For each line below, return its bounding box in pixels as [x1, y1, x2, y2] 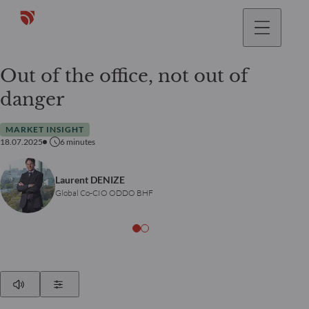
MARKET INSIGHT [6, 124, 84, 135]
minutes [66, 136, 95, 147]
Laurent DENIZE [55, 173, 125, 186]
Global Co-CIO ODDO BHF [55, 187, 153, 198]
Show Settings [67, 277, 127, 290]
